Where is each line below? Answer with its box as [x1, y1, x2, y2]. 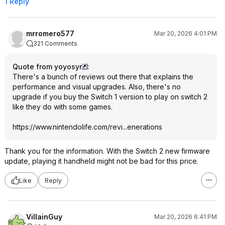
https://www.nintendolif [13, 123, 87, 131]
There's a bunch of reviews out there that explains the [13, 72, 193, 81]
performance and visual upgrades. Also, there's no [13, 82, 181, 91]
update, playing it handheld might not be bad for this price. [5, 157, 198, 165]
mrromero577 [26, 29, 74, 38]
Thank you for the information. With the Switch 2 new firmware [5, 147, 210, 155]
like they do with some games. [13, 102, 113, 111]
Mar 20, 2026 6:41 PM [154, 213, 217, 220]
